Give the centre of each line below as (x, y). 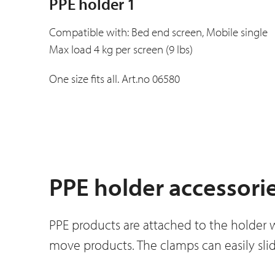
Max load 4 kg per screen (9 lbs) (121, 49)
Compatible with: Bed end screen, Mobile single (158, 32)
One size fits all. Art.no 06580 (114, 79)
